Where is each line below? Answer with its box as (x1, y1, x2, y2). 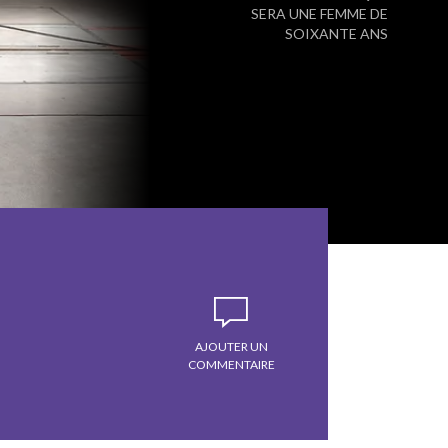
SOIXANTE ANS (285, 25, 388, 42)
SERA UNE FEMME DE (251, 5, 388, 22)
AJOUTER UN (194, 339, 268, 354)
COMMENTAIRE (187, 357, 275, 372)
